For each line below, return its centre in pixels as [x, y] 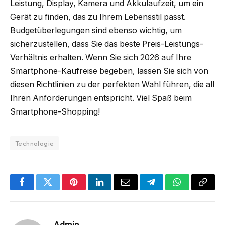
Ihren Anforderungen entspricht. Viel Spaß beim [101, 98]
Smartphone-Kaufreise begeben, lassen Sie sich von [109, 71]
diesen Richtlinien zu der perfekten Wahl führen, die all [112, 85]
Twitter [60, 190]
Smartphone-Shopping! [55, 112]
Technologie [35, 143]
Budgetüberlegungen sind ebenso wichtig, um [96, 30]
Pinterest [89, 190]
